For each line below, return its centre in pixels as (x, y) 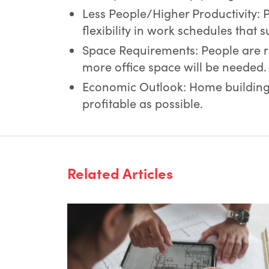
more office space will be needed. (174, 66)
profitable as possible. (143, 103)
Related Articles (120, 173)
